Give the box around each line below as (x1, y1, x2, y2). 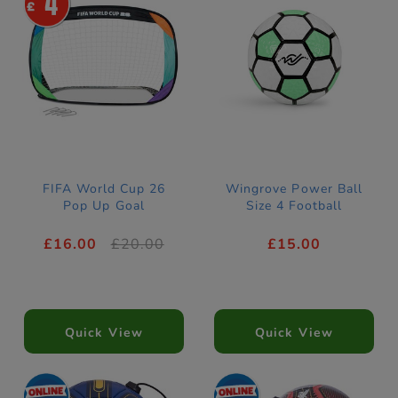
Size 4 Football (245, 197, 343, 215)
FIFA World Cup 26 (42, 180, 166, 198)
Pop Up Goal (63, 197, 145, 215)
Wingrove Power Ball (226, 180, 362, 198)
